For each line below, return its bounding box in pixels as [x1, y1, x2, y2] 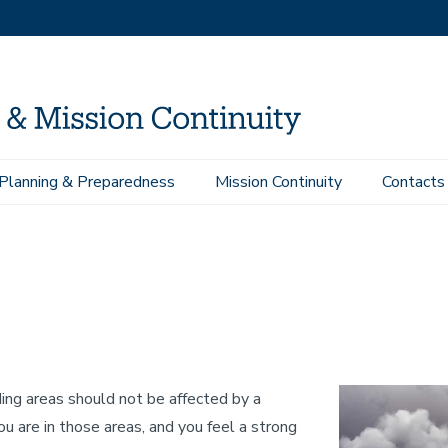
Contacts [382, 171, 445, 193]
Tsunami [124, 184, 175, 201]
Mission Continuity [215, 171, 342, 193]
